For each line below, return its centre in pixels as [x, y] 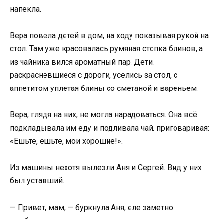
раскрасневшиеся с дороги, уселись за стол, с [94, 75]
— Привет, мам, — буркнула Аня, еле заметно [91, 207]
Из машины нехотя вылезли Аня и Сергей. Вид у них [106, 168]
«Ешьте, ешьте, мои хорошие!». [66, 141]
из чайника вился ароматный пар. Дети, [82, 62]
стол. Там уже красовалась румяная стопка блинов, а [106, 48]
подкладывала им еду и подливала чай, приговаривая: [109, 128]
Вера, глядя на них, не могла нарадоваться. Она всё [103, 115]
